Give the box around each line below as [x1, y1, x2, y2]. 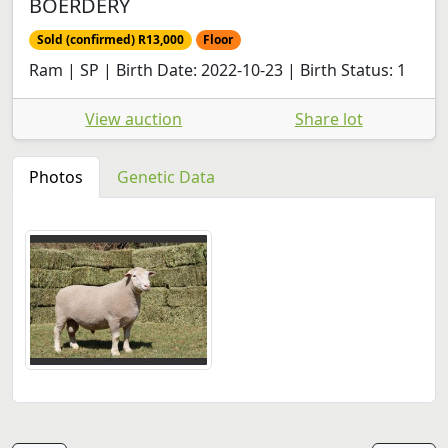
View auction [85, 107, 183, 130]
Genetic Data [117, 165, 215, 188]
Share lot [294, 107, 363, 130]
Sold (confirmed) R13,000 [36, 30, 184, 48]
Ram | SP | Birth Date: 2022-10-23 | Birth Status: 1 [29, 58, 406, 81]
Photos [29, 165, 83, 188]
